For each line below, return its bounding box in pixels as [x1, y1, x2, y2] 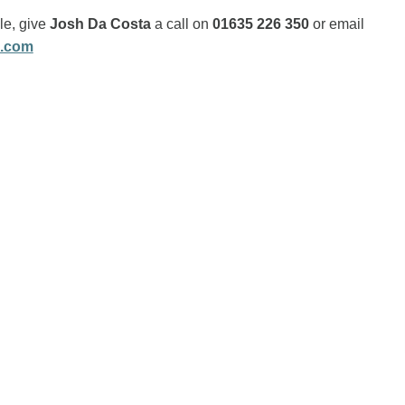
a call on [150, 15, 212, 32]
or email [308, 15, 364, 32]
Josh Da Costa [49, 15, 151, 32]
